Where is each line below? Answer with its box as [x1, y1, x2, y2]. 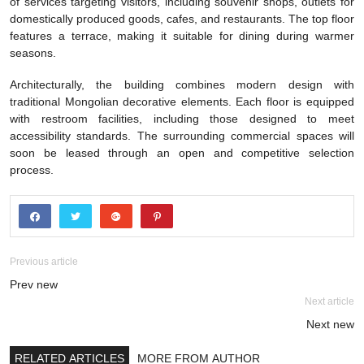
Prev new [10, 278, 58, 292]
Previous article [10, 256, 78, 268]
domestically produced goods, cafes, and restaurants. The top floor [10, 12, 354, 26]
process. [10, 163, 54, 177]
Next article [305, 296, 354, 308]
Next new [306, 318, 354, 331]
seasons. [10, 46, 56, 60]
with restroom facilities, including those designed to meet [10, 112, 354, 126]
